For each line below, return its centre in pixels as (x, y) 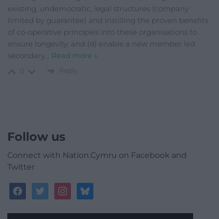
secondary (26, 56)
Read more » (74, 56)
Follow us (36, 136)
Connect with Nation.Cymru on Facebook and (97, 155)
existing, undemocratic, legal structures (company (98, 9)
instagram (75, 188)
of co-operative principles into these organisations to (102, 32)
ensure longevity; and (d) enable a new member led (101, 44)
